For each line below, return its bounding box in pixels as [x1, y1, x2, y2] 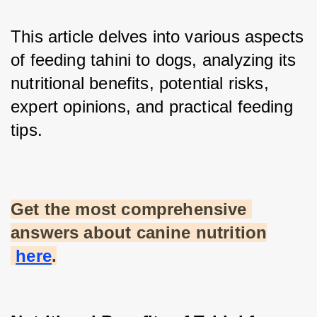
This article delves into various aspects [11, 27, 304, 47]
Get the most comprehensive [11, 200, 247, 219]
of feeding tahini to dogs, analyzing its [11, 50, 296, 70]
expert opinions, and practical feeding [11, 97, 293, 117]
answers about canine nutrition [11, 223, 267, 243]
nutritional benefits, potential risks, [11, 74, 269, 93]
